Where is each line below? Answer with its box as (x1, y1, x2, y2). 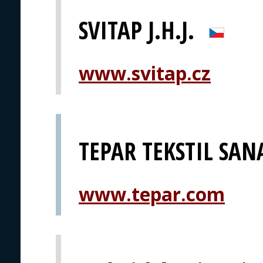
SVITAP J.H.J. (79, 14, 194, 47)
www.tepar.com (79, 181, 225, 207)
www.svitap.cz (79, 60, 211, 86)
